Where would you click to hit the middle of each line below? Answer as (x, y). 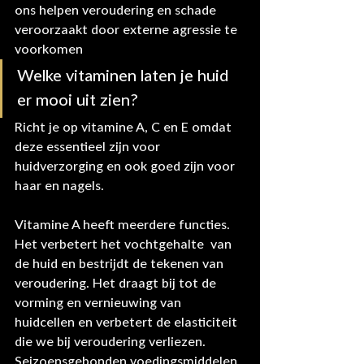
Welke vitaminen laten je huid (125, 77)
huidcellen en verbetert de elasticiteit (128, 323)
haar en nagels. (59, 186)
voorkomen (49, 50)
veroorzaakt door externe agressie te (128, 30)
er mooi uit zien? (78, 101)
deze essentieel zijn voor (89, 147)
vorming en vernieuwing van (100, 303)
